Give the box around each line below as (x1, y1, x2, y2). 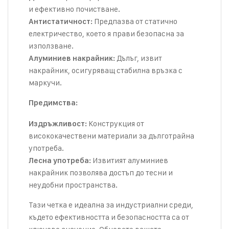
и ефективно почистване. (29, 4, 120, 14)
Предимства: (29, 98, 78, 107)
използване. (29, 41, 74, 51)
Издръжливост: (29, 119, 87, 128)
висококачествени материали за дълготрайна (29, 131, 194, 141)
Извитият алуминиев (91, 155, 168, 165)
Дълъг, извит (115, 53, 162, 63)
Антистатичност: (29, 17, 93, 26)
